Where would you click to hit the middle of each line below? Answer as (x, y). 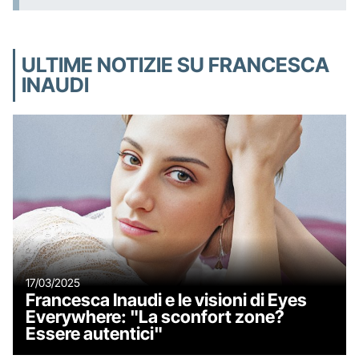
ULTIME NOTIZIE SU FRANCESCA (175, 65)
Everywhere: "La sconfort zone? (155, 316)
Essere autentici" (94, 333)
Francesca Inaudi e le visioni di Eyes (166, 299)
